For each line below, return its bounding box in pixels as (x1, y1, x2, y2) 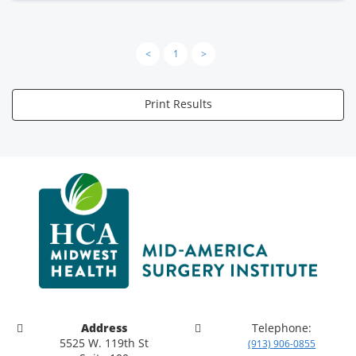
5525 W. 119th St (59, 335, 149, 350)
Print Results (144, 96, 212, 111)
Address (80, 319, 127, 335)
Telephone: (252, 319, 312, 335)
